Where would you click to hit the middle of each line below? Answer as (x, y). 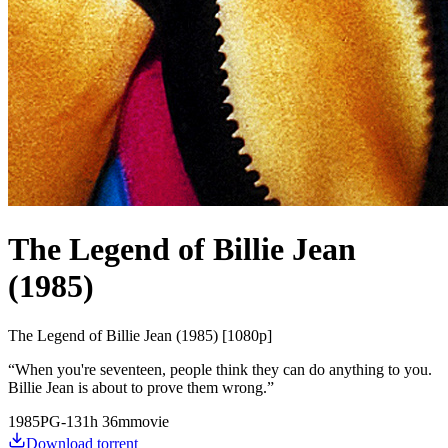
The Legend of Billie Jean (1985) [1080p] (140, 335)
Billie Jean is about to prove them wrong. (137, 387)
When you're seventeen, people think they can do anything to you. (223, 369)
